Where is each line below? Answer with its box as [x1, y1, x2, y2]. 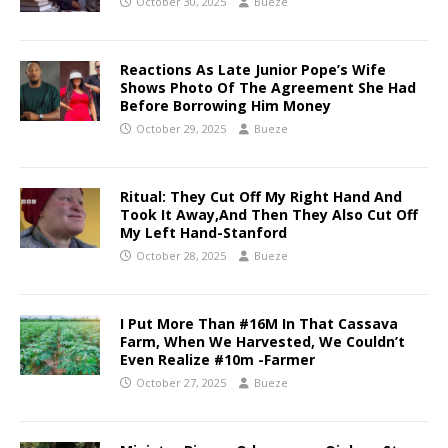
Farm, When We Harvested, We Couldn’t [120, 331, 405, 351]
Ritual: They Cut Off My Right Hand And [120, 186, 402, 206]
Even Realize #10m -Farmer [120, 349, 315, 369]
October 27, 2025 [136, 374, 226, 390]
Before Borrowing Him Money [120, 95, 331, 115]
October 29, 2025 [136, 120, 226, 136]
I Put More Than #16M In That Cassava [120, 313, 398, 333]
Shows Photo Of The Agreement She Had [120, 77, 416, 97]
